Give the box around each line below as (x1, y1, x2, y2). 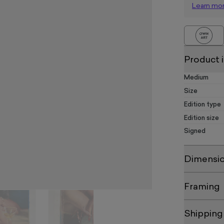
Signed (184, 128, 205, 135)
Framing (184, 182, 219, 192)
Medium (184, 74, 208, 81)
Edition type (184, 101, 221, 108)
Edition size (184, 114, 219, 121)
